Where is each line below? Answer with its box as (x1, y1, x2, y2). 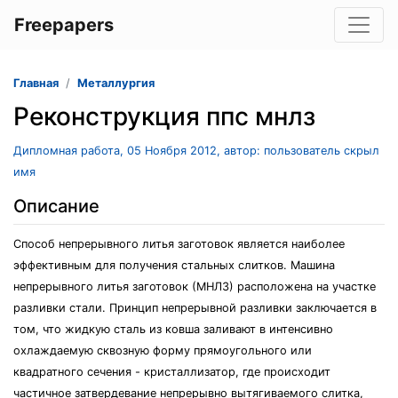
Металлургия (77, 76, 155, 90)
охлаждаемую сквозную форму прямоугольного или (13, 344, 312, 357)
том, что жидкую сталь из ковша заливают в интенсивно (13, 322, 333, 336)
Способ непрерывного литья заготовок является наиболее (13, 237, 345, 251)
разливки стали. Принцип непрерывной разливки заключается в (13, 301, 377, 314)
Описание (13, 195, 99, 217)
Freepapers (14, 14, 114, 36)
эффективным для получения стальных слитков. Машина (13, 259, 335, 272)
